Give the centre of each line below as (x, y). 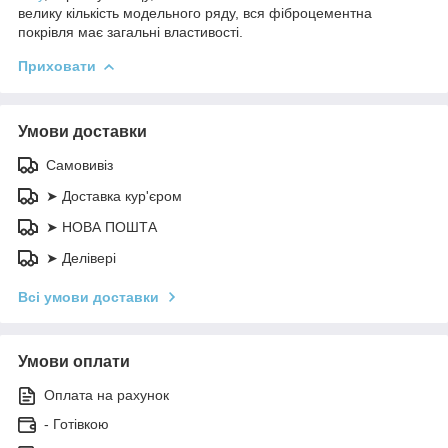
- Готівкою (76, 423)
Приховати (57, 65)
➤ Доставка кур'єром (114, 195)
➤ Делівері (81, 257)
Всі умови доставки (88, 296)
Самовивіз (79, 164)
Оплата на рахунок (106, 394)
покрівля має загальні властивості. (130, 31)
